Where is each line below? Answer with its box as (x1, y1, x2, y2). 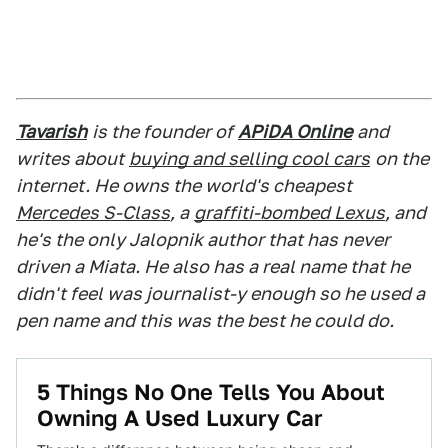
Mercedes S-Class (16, 202, 170, 223)
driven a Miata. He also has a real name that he (16, 256, 410, 277)
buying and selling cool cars (129, 148, 370, 169)
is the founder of (92, 121, 233, 142)
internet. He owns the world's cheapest (16, 175, 352, 196)
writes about (16, 148, 124, 169)
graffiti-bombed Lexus (194, 202, 385, 223)
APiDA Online (238, 121, 352, 142)
